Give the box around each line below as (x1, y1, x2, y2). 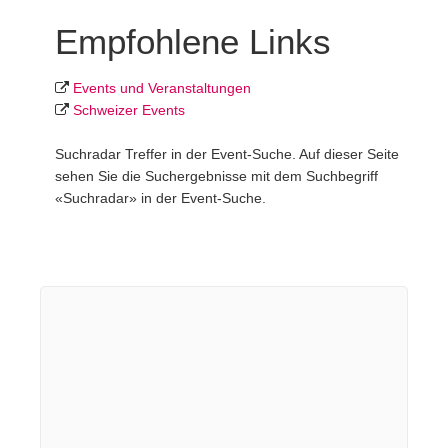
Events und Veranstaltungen (73, 79, 251, 96)
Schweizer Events (73, 101, 185, 118)
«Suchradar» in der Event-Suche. (55, 189, 266, 206)
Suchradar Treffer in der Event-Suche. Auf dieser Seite (55, 145, 399, 162)
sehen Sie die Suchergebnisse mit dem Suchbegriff (55, 167, 378, 184)
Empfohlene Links (55, 21, 331, 61)
